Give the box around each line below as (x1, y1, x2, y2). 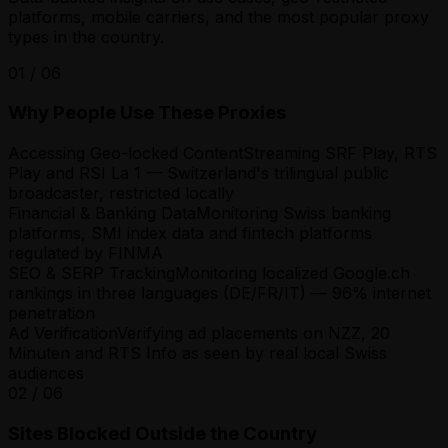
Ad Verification (8, 322, 117, 343)
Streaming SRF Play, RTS (243, 142, 437, 163)
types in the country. (8, 26, 164, 47)
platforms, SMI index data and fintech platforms (8, 222, 372, 243)
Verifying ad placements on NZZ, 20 (117, 322, 390, 343)
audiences (8, 362, 84, 383)
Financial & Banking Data (8, 202, 196, 223)
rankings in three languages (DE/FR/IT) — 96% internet (8, 282, 431, 303)
